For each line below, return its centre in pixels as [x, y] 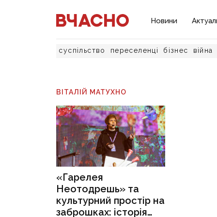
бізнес [176, 50]
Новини [164, 21]
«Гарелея [80, 178]
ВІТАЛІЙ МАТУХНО [92, 92]
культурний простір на [111, 201]
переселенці [134, 50]
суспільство [82, 50]
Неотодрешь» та [98, 189]
